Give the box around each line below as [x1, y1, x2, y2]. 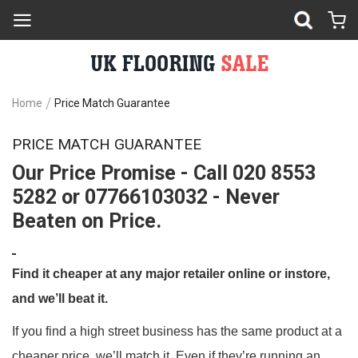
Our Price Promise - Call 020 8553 [12, 161, 316, 185]
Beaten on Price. [12, 209, 161, 233]
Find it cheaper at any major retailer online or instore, [12, 267, 330, 280]
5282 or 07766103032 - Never [12, 185, 280, 209]
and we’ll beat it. [12, 292, 108, 305]
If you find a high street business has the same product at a [12, 324, 342, 338]
